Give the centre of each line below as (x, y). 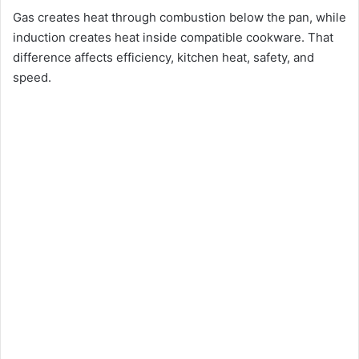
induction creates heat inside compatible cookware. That (173, 38)
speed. (32, 78)
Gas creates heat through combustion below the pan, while (179, 18)
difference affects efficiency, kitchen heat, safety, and (163, 58)
